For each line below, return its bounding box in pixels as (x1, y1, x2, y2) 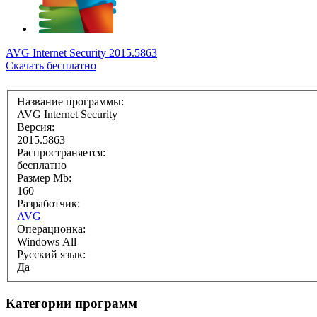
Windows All (17, 235, 76, 248)
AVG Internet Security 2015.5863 (6, 47, 157, 59)
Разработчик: (17, 197, 80, 209)
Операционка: (17, 222, 86, 235)
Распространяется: (17, 146, 105, 158)
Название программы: (17, 95, 124, 108)
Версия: (17, 120, 54, 133)
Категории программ (6, 295, 137, 311)
